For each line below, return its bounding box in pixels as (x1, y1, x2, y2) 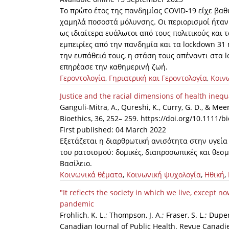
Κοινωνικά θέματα (60, 170, 123, 180)
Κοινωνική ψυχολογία (126, 170, 201, 180)
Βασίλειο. (60, 158, 92, 169)
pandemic (60, 199, 94, 209)
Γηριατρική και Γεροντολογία (109, 73, 207, 83)
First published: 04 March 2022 (60, 125, 166, 135)
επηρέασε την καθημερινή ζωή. (60, 62, 168, 72)
